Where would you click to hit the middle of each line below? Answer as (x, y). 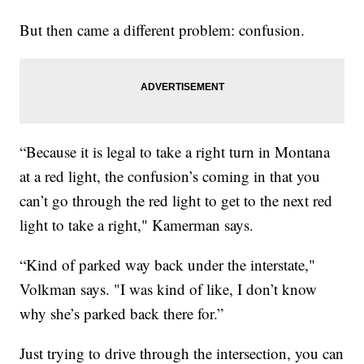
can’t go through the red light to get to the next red (176, 201)
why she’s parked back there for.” (122, 314)
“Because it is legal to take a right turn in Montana (175, 152)
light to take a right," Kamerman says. (137, 225)
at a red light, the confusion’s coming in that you (170, 176)
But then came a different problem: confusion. (162, 30)
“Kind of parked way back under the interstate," (168, 265)
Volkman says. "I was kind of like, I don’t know (169, 289)
